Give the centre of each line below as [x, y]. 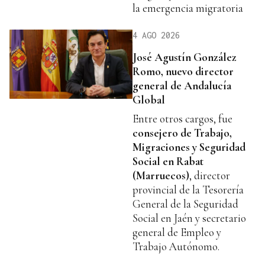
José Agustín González [185, 57]
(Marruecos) [161, 176]
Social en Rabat [168, 161]
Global [149, 100]
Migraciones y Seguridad [189, 147]
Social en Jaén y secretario [189, 218]
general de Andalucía [182, 86]
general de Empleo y [177, 232]
